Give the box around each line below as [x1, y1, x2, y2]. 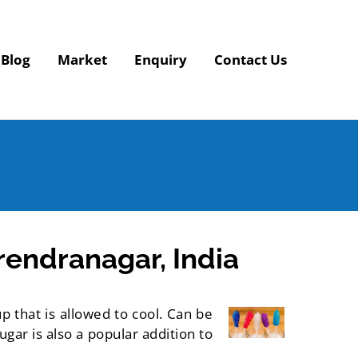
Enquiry [134, 50, 187, 70]
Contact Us [214, 50, 287, 70]
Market [58, 50, 107, 70]
